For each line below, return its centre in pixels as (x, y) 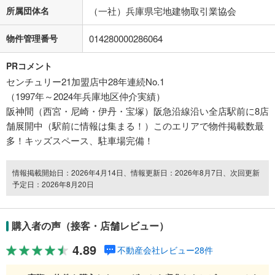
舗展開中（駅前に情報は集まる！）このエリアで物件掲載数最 (135, 126)
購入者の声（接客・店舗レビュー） (90, 226)
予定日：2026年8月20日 (53, 184)
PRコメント (29, 66)
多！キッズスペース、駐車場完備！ (80, 141)
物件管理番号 (32, 38)
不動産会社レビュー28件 (165, 250)
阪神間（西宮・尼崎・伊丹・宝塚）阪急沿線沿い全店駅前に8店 (137, 111)
